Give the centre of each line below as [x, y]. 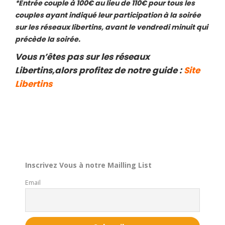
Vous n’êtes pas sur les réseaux [82, 57]
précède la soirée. [48, 39]
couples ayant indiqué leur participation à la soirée [108, 15]
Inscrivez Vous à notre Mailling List [88, 165]
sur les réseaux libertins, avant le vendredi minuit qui [111, 27]
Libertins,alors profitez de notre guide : [99, 71]
